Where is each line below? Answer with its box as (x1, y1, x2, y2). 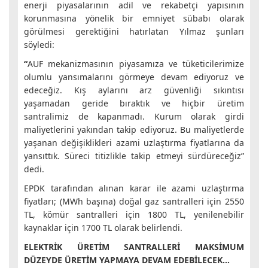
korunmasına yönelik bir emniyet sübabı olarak (24, 13, 244, 24)
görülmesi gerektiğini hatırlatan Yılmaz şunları (24, 26, 244, 37)
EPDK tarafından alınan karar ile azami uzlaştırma (24, 182, 244, 194)
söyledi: (24, 39, 54, 50)
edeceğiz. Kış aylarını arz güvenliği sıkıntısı (24, 84, 244, 96)
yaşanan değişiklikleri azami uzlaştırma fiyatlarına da (24, 137, 244, 148)
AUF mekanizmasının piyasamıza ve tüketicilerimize (28, 58, 244, 69)
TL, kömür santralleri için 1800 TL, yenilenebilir (24, 209, 244, 220)
